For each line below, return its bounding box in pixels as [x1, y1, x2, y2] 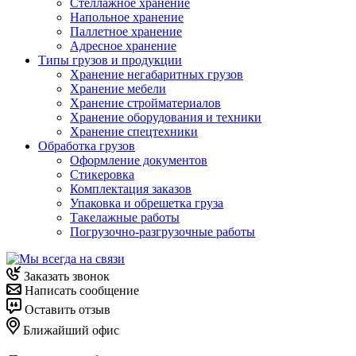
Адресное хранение [70, 39, 176, 53]
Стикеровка [70, 168, 134, 182]
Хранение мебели [70, 82, 166, 96]
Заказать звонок [21, 269, 110, 284]
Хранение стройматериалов [70, 96, 221, 110]
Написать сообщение [21, 284, 139, 298]
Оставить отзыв [21, 303, 110, 317]
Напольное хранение [70, 10, 184, 25]
